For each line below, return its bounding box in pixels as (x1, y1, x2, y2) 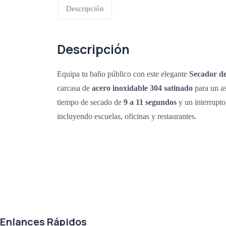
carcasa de (57, 83, 92, 92)
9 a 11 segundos (124, 97, 177, 106)
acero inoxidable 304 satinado (92, 83, 193, 92)
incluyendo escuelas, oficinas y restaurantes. (57, 111, 197, 121)
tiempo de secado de (57, 97, 124, 106)
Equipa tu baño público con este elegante (57, 69, 190, 78)
